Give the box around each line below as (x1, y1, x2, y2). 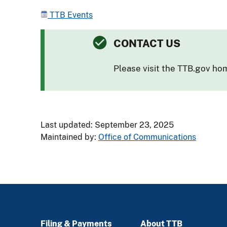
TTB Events (48, 10, 93, 20)
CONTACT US (113, 37, 180, 50)
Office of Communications (98, 132, 196, 142)
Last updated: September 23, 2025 (41, 120, 174, 130)
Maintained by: (41, 132, 98, 142)
